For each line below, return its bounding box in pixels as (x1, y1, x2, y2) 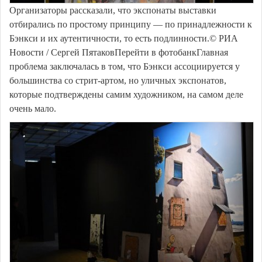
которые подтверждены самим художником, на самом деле (9, 89, 243, 99)
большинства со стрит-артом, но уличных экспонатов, (9, 75, 226, 85)
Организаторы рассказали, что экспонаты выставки (9, 5, 216, 15)
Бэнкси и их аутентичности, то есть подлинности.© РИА (9, 33, 238, 43)
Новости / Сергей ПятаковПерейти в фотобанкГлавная (9, 47, 228, 57)
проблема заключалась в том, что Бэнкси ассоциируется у (9, 61, 240, 71)
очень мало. (9, 103, 56, 113)
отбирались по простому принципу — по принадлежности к (9, 19, 252, 29)
